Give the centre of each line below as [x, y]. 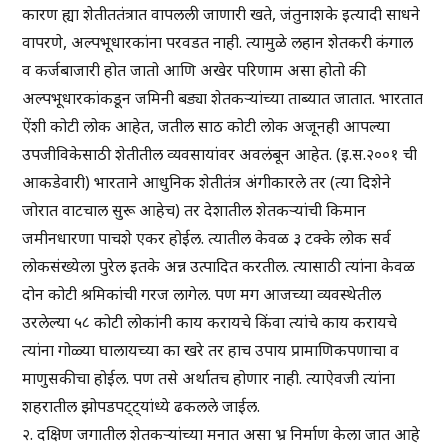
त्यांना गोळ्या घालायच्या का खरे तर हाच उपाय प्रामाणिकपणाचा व [211, 350]
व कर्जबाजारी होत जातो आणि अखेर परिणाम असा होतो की [194, 70]
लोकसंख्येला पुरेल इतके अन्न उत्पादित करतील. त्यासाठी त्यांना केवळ [219, 266]
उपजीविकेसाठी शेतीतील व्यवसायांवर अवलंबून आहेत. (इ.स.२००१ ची [220, 154]
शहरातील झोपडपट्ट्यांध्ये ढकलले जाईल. [141, 406]
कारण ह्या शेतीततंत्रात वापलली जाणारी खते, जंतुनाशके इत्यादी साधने [221, 14]
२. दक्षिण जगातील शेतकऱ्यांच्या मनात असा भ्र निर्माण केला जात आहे [221, 434]
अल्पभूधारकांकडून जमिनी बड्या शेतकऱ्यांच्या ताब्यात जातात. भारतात [223, 98]
